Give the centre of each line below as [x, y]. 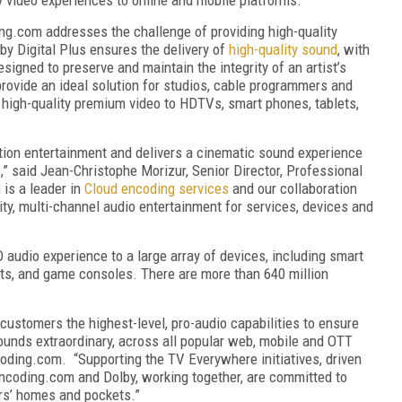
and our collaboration [293, 188]
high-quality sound [283, 49]
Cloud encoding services [157, 188]
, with [354, 49]
